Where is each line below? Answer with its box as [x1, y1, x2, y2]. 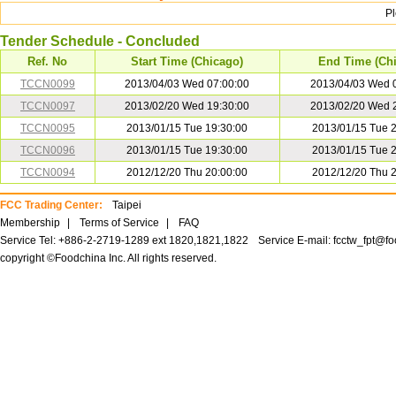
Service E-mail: [258, 234, 333, 247]
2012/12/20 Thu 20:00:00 [126, 166, 248, 179]
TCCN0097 [20, 100, 75, 112]
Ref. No [27, 55, 68, 68]
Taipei [112, 199, 141, 211]
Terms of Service [80, 217, 159, 229]
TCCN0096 [20, 144, 75, 156]
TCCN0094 [20, 166, 75, 179]
